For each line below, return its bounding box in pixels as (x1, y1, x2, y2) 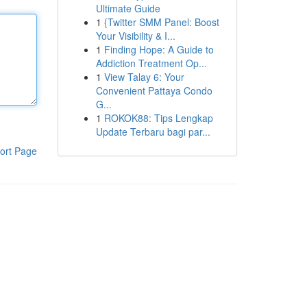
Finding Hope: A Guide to (103, 42, 214, 56)
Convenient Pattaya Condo (95, 84, 212, 97)
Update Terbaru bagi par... (95, 125, 210, 138)
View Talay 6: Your (103, 70, 184, 84)
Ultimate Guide (95, 1, 160, 15)
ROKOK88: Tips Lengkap (103, 111, 213, 125)
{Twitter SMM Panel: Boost (103, 15, 219, 29)
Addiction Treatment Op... (95, 56, 207, 70)
